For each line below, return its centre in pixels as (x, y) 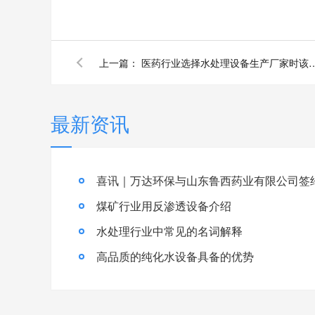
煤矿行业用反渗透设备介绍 (164, 205)
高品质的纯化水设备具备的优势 (175, 256)
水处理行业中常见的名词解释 (169, 231)
